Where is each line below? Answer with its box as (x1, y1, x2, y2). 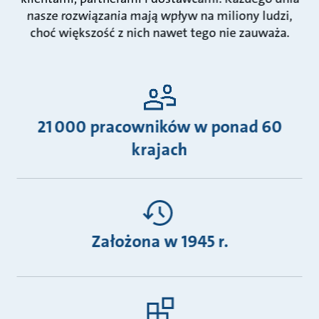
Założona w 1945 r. (91, 230, 228, 253)
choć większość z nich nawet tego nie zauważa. (30, 24, 289, 41)
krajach (131, 138, 188, 161)
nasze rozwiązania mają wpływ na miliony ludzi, (26, 7, 293, 24)
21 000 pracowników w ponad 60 (37, 115, 282, 138)
